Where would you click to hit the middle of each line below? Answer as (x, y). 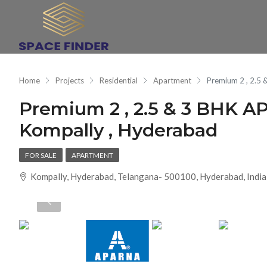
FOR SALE (41, 155)
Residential (119, 80)
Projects (70, 80)
